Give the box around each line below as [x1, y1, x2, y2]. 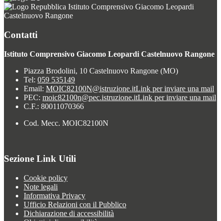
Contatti [4, 29, 37, 40]
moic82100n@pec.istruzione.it [42, 93, 138, 102]
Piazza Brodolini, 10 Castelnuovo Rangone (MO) [24, 66, 178, 75]
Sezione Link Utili [4, 153, 76, 164]
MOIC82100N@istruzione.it [46, 84, 136, 93]
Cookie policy [24, 174, 68, 182]
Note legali [24, 183, 58, 191]
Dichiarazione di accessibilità [24, 209, 114, 218]
